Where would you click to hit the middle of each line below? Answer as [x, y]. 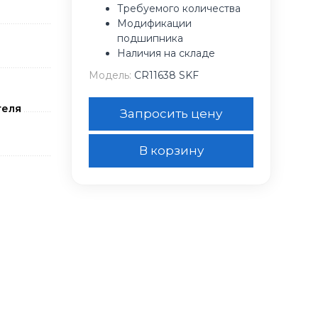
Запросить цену [171, 114]
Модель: [110, 75]
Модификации [154, 23]
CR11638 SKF [165, 75]
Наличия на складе [166, 53]
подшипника [150, 38]
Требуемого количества [179, 9]
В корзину [171, 150]
